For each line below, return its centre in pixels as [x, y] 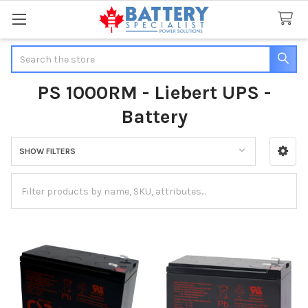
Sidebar [36, 167]
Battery [154, 116]
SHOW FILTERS [47, 151]
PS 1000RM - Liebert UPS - [154, 92]
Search [27, 52]
